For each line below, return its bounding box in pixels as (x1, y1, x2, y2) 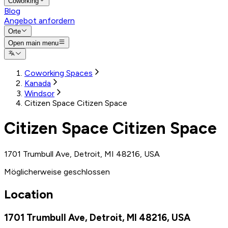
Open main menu (8, 39, 59, 47)
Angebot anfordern (4, 15, 75, 25)
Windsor (24, 88, 54, 98)
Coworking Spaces (24, 68, 93, 78)
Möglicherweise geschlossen (4, 166, 110, 177)
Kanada (24, 78, 51, 88)
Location (4, 186, 53, 202)
